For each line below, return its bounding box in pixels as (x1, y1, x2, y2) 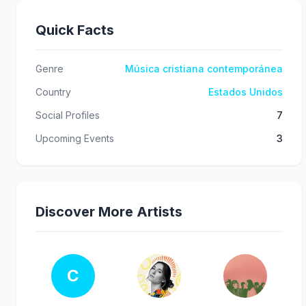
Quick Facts (36, 21, 114, 38)
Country (36, 85, 71, 98)
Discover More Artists (36, 203, 182, 220)
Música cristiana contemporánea (125, 62, 283, 74)
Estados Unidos (208, 85, 283, 98)
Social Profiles (36, 109, 100, 121)
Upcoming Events (36, 132, 114, 144)
